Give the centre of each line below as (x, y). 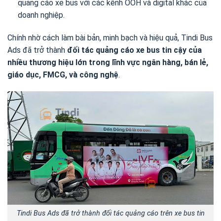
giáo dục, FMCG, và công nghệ (63, 75)
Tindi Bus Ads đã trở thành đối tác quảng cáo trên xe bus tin (110, 213)
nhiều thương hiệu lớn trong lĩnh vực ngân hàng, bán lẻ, (108, 63)
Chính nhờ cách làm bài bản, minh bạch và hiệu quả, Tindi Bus (110, 38)
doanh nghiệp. (41, 15)
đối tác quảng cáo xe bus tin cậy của (134, 50)
